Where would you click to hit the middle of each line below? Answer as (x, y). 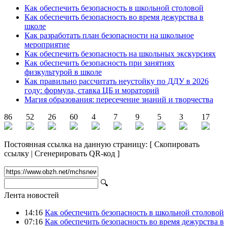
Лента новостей (32, 195)
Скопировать (177, 144)
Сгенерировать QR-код (75, 153)
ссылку (17, 153)
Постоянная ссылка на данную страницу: (77, 144)
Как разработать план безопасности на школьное (109, 35)
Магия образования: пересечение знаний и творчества (119, 99)
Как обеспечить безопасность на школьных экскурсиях (120, 53)
